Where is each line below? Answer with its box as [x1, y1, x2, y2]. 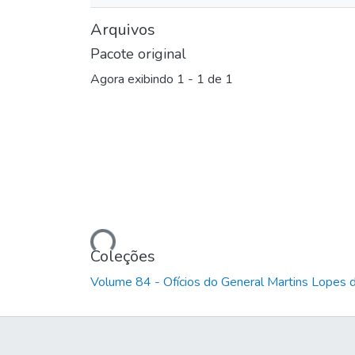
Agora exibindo [90, 71, 177, 89]
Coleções [90, 246, 155, 268]
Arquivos [90, 18, 155, 40]
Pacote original [90, 44, 186, 63]
